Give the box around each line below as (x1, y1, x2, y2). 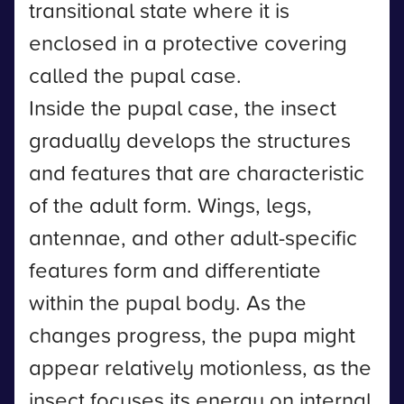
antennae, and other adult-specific (29, 222, 357, 252)
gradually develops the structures (29, 124, 351, 155)
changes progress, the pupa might (29, 319, 355, 350)
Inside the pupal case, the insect (29, 92, 336, 123)
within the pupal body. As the (29, 287, 307, 317)
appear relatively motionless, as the (29, 352, 372, 382)
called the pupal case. (29, 60, 242, 90)
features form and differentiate (29, 254, 321, 285)
